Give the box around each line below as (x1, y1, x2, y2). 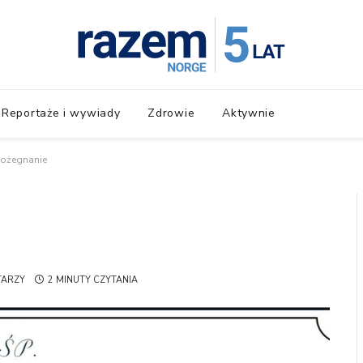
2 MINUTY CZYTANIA (48, 274, 138, 286)
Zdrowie (147, 105, 195, 121)
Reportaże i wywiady (2, 105, 121, 121)
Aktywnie (222, 105, 275, 121)
